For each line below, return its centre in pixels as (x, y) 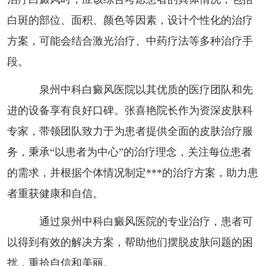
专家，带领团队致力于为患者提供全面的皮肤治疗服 (130, 131)
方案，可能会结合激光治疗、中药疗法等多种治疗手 (130, 41)
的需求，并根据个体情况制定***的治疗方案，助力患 (132, 172)
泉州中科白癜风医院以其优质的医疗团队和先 (135, 89)
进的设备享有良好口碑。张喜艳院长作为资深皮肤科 (130, 110)
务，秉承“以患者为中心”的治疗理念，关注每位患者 (129, 152)
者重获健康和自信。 (55, 193)
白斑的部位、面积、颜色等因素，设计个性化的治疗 (130, 20)
